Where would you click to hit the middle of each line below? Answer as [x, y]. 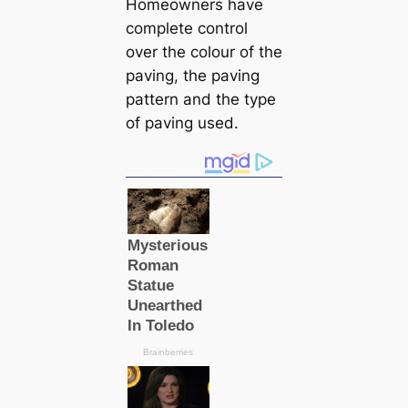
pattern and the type [200, 100]
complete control [186, 29]
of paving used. [182, 123]
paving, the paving [192, 76]
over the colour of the [204, 52]
